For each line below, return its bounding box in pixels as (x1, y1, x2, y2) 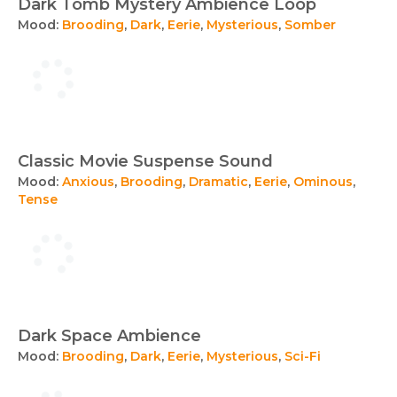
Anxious (62, 174, 114, 190)
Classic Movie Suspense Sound (18, 152, 273, 171)
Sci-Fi (284, 348, 321, 364)
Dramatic (189, 174, 248, 190)
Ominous (293, 174, 353, 190)
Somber (284, 17, 336, 33)
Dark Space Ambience (18, 326, 201, 346)
